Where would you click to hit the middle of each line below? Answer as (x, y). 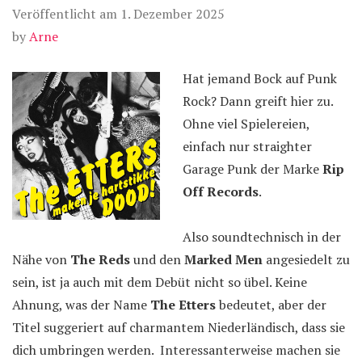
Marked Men (223, 259)
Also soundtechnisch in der (262, 237)
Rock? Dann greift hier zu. (258, 101)
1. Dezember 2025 (173, 14)
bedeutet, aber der (271, 305)
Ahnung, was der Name (80, 305)
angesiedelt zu (306, 259)
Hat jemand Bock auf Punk (260, 78)
